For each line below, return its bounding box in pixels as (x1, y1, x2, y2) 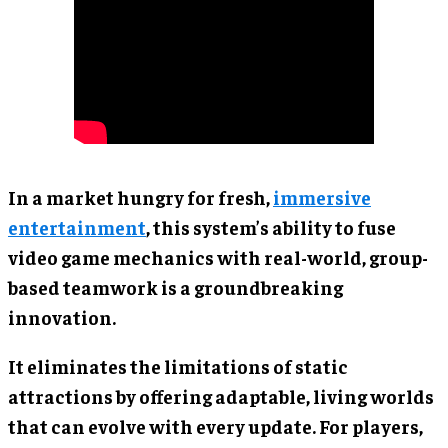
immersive (273, 184, 371, 209)
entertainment (8, 214, 146, 239)
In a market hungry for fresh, (8, 184, 273, 209)
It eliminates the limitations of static (8, 353, 348, 378)
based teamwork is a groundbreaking (8, 274, 343, 299)
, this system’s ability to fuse (146, 214, 396, 239)
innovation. (8, 304, 116, 329)
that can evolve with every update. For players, (8, 413, 423, 438)
